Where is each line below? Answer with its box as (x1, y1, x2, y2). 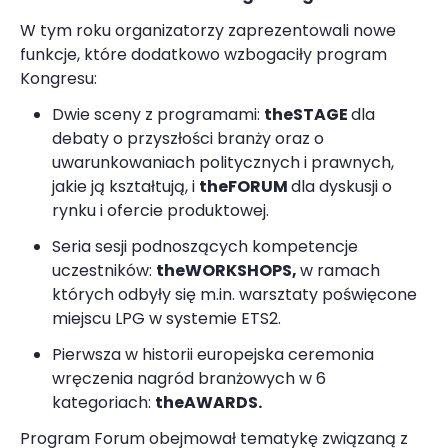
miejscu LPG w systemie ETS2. (52, 306, 281, 330)
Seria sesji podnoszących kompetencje (52, 234, 358, 258)
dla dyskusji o (291, 174, 392, 198)
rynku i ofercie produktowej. (52, 198, 269, 222)
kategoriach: (52, 390, 155, 414)
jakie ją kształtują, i (52, 174, 199, 198)
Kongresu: (20, 66, 97, 90)
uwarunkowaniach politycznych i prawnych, (52, 150, 394, 174)
